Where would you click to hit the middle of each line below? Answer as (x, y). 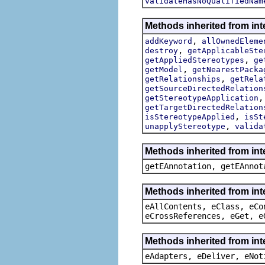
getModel (164, 69)
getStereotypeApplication (202, 98)
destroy (161, 50)
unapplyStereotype (185, 126)
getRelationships (183, 79)
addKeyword (169, 41)
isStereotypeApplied (190, 117)
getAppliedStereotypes (195, 60)
